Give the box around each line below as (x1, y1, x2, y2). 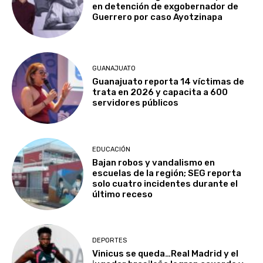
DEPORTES (92, 237, 127, 245)
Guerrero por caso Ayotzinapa (92, 12, 223, 23)
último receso (92, 188, 153, 200)
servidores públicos (92, 97, 179, 109)
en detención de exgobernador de (92, 1, 239, 12)
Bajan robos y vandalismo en (92, 157, 215, 168)
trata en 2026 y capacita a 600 (92, 87, 228, 98)
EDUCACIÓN (92, 145, 131, 153)
